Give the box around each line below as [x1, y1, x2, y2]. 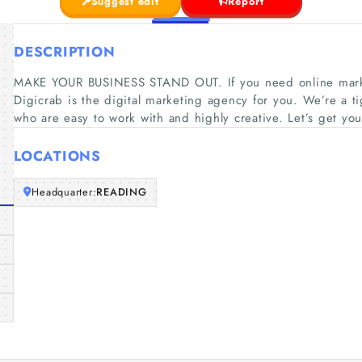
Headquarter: [32, 184, 97, 200]
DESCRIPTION [14, 42, 116, 61]
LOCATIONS [14, 145, 101, 166]
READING [96, 184, 147, 200]
